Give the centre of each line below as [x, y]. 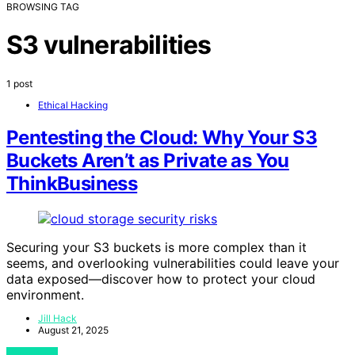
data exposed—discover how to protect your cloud [161, 279]
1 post [19, 83]
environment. [45, 295]
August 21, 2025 [73, 330]
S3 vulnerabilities [109, 45]
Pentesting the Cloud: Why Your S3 [162, 138]
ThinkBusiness [72, 184]
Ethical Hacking [73, 105]
